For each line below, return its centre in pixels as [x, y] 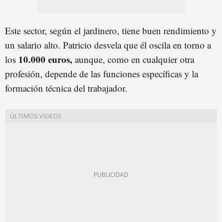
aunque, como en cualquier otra [133, 59]
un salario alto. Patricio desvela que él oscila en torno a [108, 45]
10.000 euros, [45, 59]
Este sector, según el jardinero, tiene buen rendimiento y [111, 30]
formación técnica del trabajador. [66, 88]
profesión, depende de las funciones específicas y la [102, 73]
